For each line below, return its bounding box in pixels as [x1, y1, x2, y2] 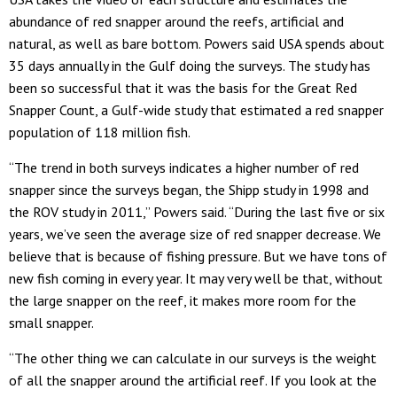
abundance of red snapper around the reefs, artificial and [9, 12, 344, 30]
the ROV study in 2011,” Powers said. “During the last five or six [9, 202, 385, 221]
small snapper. [9, 313, 94, 331]
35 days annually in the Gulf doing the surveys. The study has [9, 56, 370, 74]
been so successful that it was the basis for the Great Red [9, 78, 357, 97]
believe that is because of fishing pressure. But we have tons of [9, 246, 387, 265]
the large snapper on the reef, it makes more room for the [9, 291, 356, 309]
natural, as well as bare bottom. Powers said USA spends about [9, 34, 385, 52]
